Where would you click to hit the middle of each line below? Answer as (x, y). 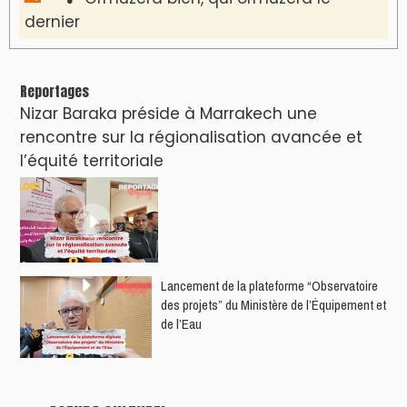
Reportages (55, 91)
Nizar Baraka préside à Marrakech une (169, 113)
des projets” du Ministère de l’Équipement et (273, 304)
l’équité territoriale (92, 160)
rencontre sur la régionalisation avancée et (191, 137)
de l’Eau (181, 323)
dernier (52, 21)
